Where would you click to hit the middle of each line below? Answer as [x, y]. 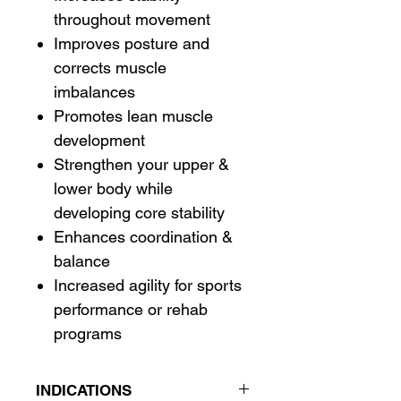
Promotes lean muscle [133, 116]
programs [88, 334]
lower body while [113, 189]
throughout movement [132, 20]
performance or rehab [131, 310]
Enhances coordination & [143, 237]
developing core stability [139, 213]
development [99, 141]
